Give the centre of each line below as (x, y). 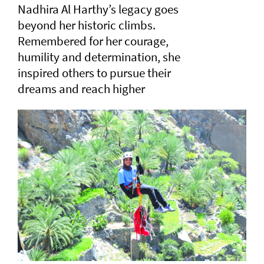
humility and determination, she (99, 57)
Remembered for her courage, (93, 41)
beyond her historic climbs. (87, 25)
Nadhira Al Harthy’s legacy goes (98, 9)
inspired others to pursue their (94, 73)
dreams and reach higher (81, 89)
